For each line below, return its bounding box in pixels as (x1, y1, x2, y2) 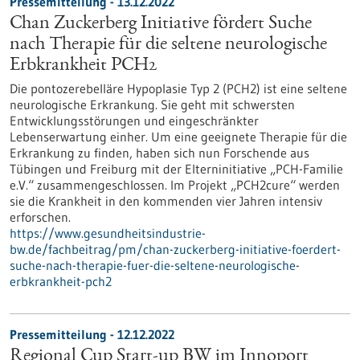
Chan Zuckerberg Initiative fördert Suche (10, 14, 312, 34)
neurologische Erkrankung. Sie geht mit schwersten (10, 96, 295, 112)
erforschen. (10, 209, 71, 225)
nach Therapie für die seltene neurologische (10, 35, 327, 55)
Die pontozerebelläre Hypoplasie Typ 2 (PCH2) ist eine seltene (10, 80, 347, 96)
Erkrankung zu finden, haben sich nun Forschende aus (10, 145, 309, 161)
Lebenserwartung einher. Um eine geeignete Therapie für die (10, 129, 347, 145)
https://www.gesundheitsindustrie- (10, 225, 206, 241)
